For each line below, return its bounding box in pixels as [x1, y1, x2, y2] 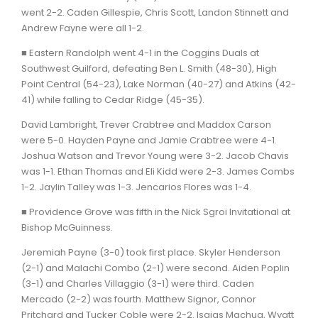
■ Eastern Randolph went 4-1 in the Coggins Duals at [21, 45, 259, 60]
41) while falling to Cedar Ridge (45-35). [21, 92, 204, 106]
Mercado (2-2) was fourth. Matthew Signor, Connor [21, 292, 256, 306]
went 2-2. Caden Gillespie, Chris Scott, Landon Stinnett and [21, 5, 289, 19]
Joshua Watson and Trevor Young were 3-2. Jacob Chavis [21, 148, 289, 163]
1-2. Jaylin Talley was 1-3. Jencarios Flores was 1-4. [21, 180, 251, 194]
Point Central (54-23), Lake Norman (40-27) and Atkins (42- [21, 77, 296, 91]
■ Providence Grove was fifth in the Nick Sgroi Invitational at [21, 204, 290, 219]
